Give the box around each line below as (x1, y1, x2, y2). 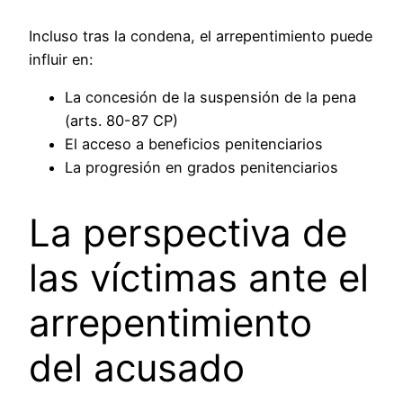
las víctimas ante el (29, 255, 369, 301)
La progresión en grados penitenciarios (65, 158, 338, 177)
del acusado (29, 345, 245, 391)
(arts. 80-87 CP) (65, 112, 178, 130)
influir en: (29, 50, 93, 69)
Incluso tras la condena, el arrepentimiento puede (29, 27, 372, 46)
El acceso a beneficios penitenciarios (65, 135, 323, 154)
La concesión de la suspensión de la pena (65, 88, 356, 107)
